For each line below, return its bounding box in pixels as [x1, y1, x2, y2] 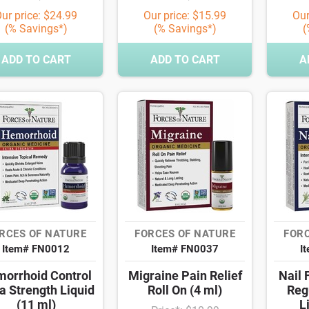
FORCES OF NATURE [134, 228, 235, 241]
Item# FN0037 [151, 243, 219, 256]
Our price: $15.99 [143, 9, 226, 23]
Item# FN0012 [2, 243, 70, 256]
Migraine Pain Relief [128, 268, 242, 283]
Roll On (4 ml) [148, 283, 222, 298]
